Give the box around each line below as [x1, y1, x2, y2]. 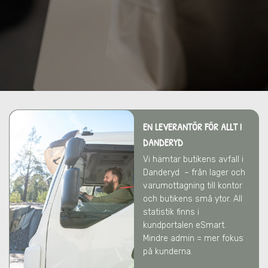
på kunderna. [143, 246, 193, 257]
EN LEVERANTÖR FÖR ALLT [143, 120, 240, 133]
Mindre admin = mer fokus [143, 233, 243, 243]
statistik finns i [143, 207, 199, 217]
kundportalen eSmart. [143, 220, 226, 230]
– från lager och [184, 167, 245, 178]
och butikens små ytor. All [143, 194, 242, 204]
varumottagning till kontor [143, 181, 242, 191]
